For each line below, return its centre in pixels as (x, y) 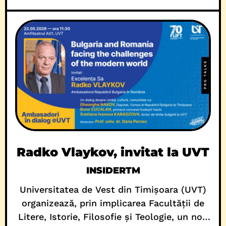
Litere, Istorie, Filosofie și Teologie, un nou (113, 217)
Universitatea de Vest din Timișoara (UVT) (113, 190)
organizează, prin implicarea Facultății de (113, 203)
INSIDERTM (113, 171)
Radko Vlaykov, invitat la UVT (113, 152)
